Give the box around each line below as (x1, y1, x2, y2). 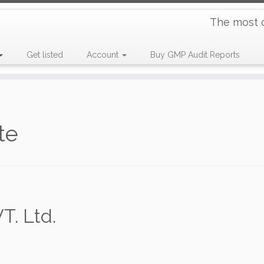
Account (86, 50, 121, 60)
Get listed (26, 50, 63, 60)
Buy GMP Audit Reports (150, 50, 240, 60)
